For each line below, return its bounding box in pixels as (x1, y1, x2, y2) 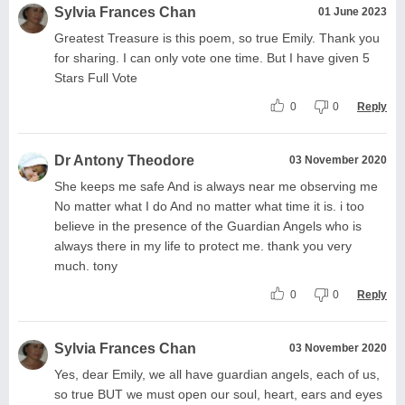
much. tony (54, 258, 118, 273)
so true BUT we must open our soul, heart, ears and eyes (54, 386, 382, 401)
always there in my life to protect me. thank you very (54, 238, 352, 253)
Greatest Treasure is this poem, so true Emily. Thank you (54, 30, 380, 45)
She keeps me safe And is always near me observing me (54, 178, 378, 193)
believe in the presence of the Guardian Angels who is (54, 218, 362, 233)
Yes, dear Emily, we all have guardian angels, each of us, (54, 366, 380, 381)
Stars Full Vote (54, 70, 137, 85)
